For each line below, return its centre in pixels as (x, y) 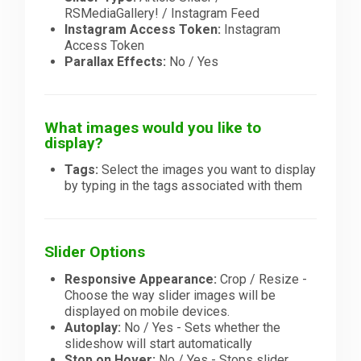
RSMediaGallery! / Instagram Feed (162, 13)
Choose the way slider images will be (170, 295)
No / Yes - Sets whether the (201, 327)
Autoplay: (93, 327)
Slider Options (95, 252)
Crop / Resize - (262, 279)
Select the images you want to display (207, 170)
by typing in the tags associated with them (184, 186)
